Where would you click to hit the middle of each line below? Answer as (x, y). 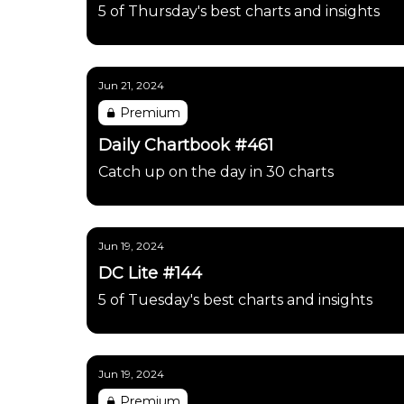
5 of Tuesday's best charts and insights (235, 300)
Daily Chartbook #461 (186, 145)
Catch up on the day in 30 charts (216, 172)
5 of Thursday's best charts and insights (239, 11)
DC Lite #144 (150, 273)
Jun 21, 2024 (131, 85)
